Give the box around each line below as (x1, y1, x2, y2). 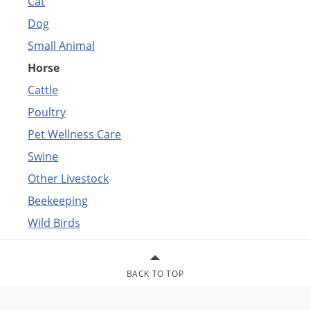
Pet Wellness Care (28, 126, 121, 142)
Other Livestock (28, 170, 109, 186)
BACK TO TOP (126, 267, 184, 280)
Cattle (28, 82, 58, 98)
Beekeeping (28, 192, 88, 208)
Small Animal (28, 37, 95, 53)
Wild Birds (28, 215, 80, 230)
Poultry (28, 104, 66, 120)
